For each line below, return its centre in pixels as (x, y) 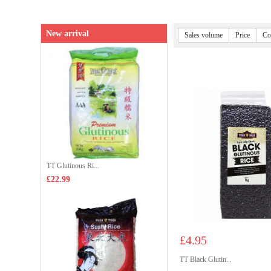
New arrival (67, 34)
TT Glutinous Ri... (73, 166)
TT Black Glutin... (206, 260)
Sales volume (204, 35)
